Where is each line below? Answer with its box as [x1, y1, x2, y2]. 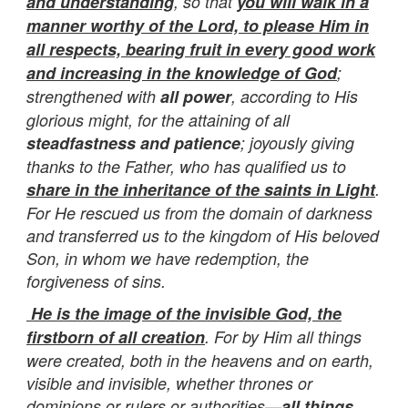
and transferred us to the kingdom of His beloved [26, 223, 379, 247]
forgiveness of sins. [26, 269, 166, 292]
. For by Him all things [205, 324, 362, 348]
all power [160, 84, 231, 108]
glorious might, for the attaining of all [26, 107, 290, 131]
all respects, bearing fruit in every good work [26, 36, 375, 61]
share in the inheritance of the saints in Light [26, 177, 375, 201]
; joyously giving [240, 130, 354, 154]
